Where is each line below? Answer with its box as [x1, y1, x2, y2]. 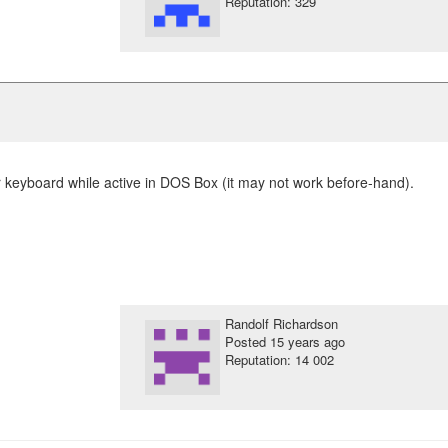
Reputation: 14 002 [224, 350, 334, 369]
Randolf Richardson [224, 314, 338, 333]
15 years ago [269, 332, 345, 351]
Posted [224, 332, 270, 351]
